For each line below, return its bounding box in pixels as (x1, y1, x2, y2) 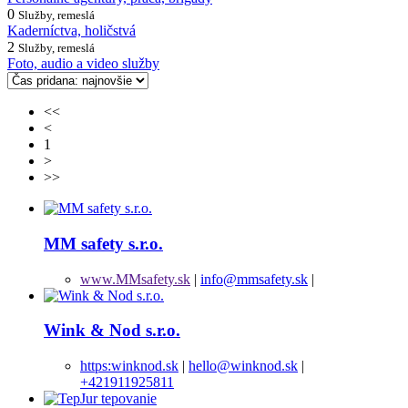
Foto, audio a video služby (7, 56, 159, 72)
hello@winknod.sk (189, 358, 298, 374)
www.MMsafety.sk (80, 270, 190, 287)
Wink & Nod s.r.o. (44, 321, 180, 341)
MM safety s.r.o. (44, 233, 163, 253)
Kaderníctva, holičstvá (7, 23, 136, 39)
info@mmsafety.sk (200, 270, 308, 287)
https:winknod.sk (80, 358, 178, 374)
